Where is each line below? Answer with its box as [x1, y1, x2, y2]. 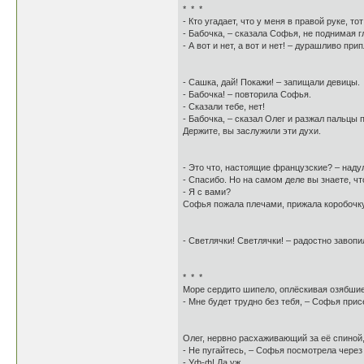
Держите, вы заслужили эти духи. [183, 126, 321, 136]
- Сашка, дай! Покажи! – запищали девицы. [183, 77, 360, 87]
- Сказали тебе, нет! [183, 102, 265, 111]
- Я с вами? [183, 187, 231, 197]
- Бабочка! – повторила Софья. [183, 89, 311, 99]
